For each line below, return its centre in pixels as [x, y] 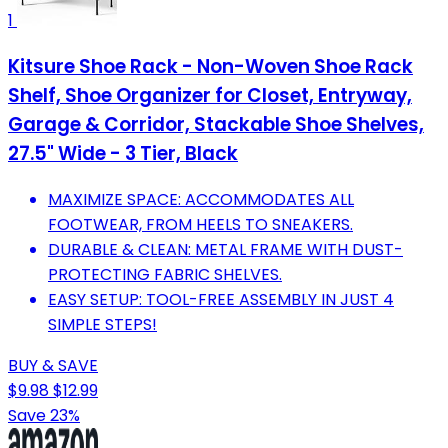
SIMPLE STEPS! [102, 324]
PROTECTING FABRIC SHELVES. [165, 274]
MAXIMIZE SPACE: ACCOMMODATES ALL [201, 199]
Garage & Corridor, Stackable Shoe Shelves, [216, 125]
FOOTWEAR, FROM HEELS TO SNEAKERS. [200, 224]
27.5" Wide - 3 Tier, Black [123, 154]
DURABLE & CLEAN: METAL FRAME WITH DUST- [225, 249]
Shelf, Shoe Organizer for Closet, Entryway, [210, 96]
